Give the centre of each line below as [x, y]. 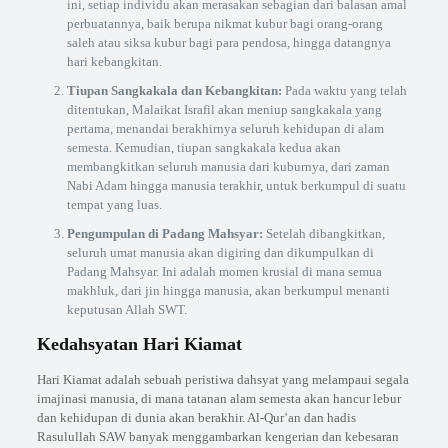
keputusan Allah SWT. [126, 309]
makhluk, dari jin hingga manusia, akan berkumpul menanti [228, 290]
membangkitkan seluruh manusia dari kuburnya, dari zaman [228, 166]
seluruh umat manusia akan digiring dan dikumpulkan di [220, 252]
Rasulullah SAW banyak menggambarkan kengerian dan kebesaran [217, 436]
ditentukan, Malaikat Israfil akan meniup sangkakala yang [224, 109]
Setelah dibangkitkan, [323, 233]
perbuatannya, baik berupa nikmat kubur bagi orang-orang [224, 23]
